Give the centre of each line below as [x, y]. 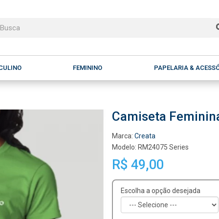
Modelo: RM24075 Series [150, 147]
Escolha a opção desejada [161, 191]
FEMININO [88, 68]
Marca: [123, 136]
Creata [145, 136]
